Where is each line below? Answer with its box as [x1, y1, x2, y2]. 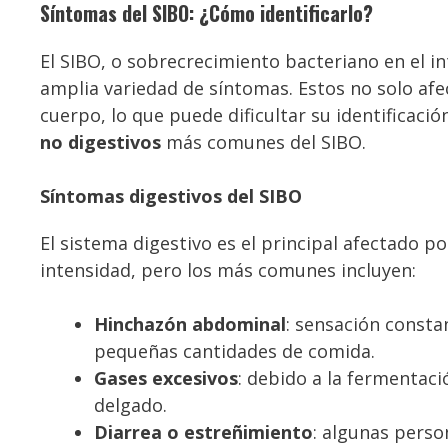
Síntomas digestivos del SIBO [40, 183, 302, 208]
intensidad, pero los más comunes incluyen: [40, 257, 416, 282]
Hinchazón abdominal [94, 311, 286, 336]
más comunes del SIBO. [161, 129, 366, 154]
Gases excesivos [94, 365, 238, 390]
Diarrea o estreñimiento [94, 419, 313, 444]
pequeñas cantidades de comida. [94, 338, 375, 363]
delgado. [94, 392, 167, 417]
